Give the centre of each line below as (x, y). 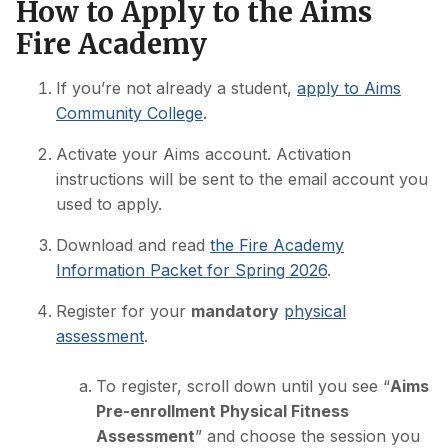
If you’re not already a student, (176, 87)
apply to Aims (349, 87)
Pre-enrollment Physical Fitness (222, 411)
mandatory (235, 310)
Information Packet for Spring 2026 (191, 269)
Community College (129, 112)
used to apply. (109, 203)
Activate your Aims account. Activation (203, 153)
